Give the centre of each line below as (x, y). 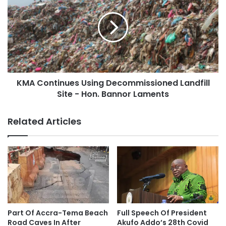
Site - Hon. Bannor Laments (113, 94)
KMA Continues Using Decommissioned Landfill (113, 83)
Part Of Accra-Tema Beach (58, 213)
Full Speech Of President (162, 213)
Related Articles (44, 122)
